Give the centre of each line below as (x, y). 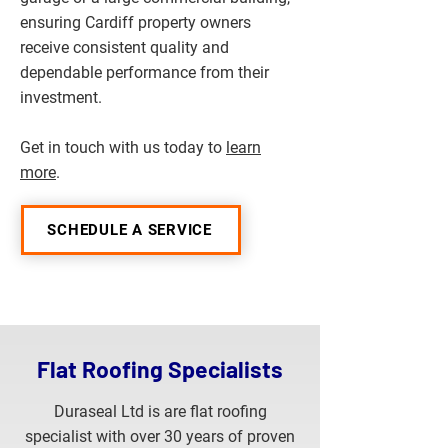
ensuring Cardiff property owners (135, 22)
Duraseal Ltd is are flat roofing (160, 411)
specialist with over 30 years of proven (160, 436)
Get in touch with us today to (123, 147)
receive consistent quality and (124, 47)
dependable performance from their (144, 72)
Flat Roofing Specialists (160, 369)
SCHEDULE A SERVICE (129, 230)
